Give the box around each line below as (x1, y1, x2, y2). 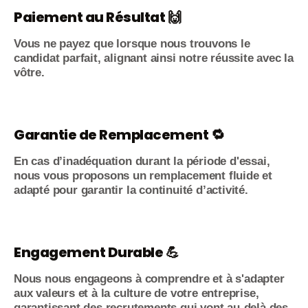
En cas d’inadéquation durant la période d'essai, (14, 155, 270, 168)
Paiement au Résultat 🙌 (14, 8, 181, 27)
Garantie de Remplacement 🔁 (14, 125, 224, 144)
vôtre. (14, 66, 45, 79)
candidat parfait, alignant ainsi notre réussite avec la (14, 52, 294, 65)
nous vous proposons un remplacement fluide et (14, 169, 272, 182)
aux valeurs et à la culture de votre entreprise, (14, 287, 259, 300)
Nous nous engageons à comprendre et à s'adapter (14, 272, 285, 285)
